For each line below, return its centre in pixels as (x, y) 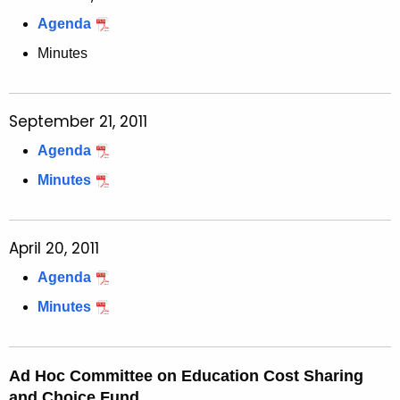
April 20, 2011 (54, 249)
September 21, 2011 (78, 122)
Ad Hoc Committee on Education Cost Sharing (186, 376)
